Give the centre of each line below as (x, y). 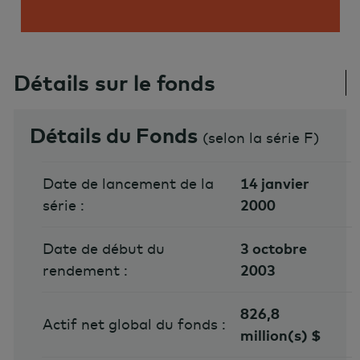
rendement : (85, 271)
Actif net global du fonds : (134, 325)
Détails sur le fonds (115, 83)
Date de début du (103, 249)
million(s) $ (281, 336)
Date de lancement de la (128, 184)
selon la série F (261, 138)
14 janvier (275, 184)
